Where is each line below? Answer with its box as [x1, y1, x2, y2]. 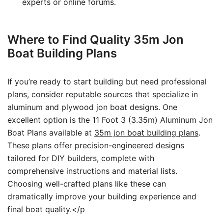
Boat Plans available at [7, 128, 94, 137]
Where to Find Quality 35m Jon [7, 32, 184, 47]
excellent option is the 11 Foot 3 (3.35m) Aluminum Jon [7, 115, 213, 125]
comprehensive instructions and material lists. [7, 166, 177, 176]
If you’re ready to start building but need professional [7, 77, 207, 86]
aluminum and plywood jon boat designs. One [7, 102, 177, 112]
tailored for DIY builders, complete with [7, 153, 154, 163]
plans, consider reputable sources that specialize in [7, 89, 198, 99]
